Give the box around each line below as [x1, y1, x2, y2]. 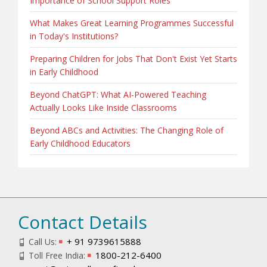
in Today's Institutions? [30, 30, 118, 42]
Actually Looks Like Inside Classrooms [30, 101, 177, 113]
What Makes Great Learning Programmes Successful [30, 17, 234, 29]
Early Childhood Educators [30, 137, 131, 149]
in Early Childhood [30, 66, 98, 77]
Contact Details [18, 209, 147, 234]
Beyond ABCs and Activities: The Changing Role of [30, 124, 223, 136]
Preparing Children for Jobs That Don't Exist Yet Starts [30, 52, 237, 64]
